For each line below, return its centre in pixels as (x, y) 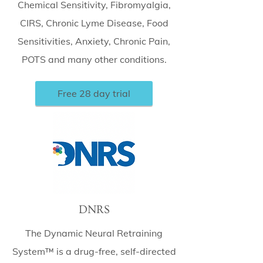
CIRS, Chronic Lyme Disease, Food (94, 23)
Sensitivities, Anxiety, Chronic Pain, (94, 41)
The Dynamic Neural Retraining (94, 233)
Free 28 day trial (94, 93)
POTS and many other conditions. (94, 59)
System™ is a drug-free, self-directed (94, 251)
